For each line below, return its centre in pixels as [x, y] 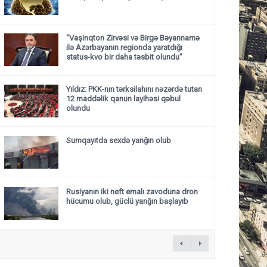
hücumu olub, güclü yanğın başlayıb [127, 201]
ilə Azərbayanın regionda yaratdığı [124, 47]
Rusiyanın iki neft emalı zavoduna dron [132, 192]
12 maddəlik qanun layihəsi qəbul [123, 99]
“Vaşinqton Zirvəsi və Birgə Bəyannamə [133, 38]
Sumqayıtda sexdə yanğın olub [119, 140]
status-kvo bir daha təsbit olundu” [124, 57]
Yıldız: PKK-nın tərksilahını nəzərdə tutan [134, 89]
